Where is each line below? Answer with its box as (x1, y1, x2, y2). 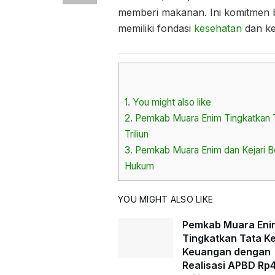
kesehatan (194, 22, 242, 34)
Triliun (125, 128, 149, 141)
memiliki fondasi (118, 22, 194, 34)
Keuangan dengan (182, 246, 271, 258)
